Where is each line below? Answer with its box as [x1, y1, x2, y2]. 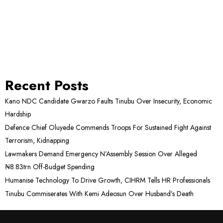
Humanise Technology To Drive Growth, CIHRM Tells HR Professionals [5, 175, 210, 185]
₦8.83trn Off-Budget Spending [5, 161, 95, 172]
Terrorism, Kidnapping [5, 135, 69, 145]
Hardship [5, 109, 31, 119]
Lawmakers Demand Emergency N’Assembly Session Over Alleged [5, 148, 197, 159]
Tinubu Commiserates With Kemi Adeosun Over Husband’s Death [5, 188, 194, 199]
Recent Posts [5, 75, 89, 96]
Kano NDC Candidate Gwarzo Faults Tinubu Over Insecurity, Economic [5, 96, 212, 106]
